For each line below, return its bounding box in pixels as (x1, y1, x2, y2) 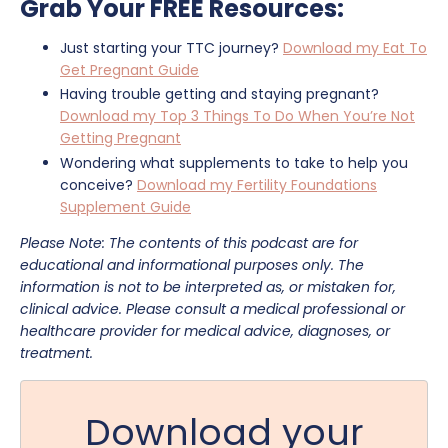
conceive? (60, 175, 137, 196)
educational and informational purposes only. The (20, 255, 364, 276)
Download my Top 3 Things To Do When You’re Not (60, 106, 415, 127)
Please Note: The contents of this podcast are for (20, 233, 358, 254)
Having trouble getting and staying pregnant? (60, 84, 379, 105)
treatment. (20, 343, 93, 364)
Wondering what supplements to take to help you (60, 153, 408, 174)
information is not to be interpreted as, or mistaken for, (20, 277, 396, 298)
